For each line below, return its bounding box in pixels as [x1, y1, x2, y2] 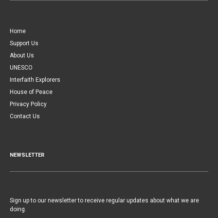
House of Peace [10, 88, 53, 95]
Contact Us [10, 112, 40, 120]
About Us [10, 52, 34, 59]
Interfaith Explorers [10, 76, 60, 83]
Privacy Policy [10, 100, 47, 108]
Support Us [10, 39, 38, 47]
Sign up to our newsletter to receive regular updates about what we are [10, 197, 199, 204]
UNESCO [10, 64, 33, 71]
